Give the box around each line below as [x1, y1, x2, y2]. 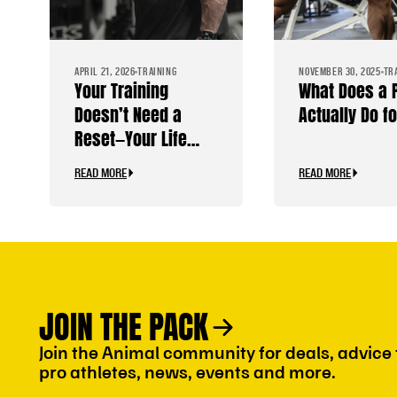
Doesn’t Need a [74, 100, 182, 128]
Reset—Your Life [74, 124, 187, 152]
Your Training [74, 76, 168, 105]
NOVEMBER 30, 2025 [299, 65, 381, 78]
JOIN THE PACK [39, 303, 208, 352]
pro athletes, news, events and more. [39, 358, 336, 383]
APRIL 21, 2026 [74, 65, 136, 78]
